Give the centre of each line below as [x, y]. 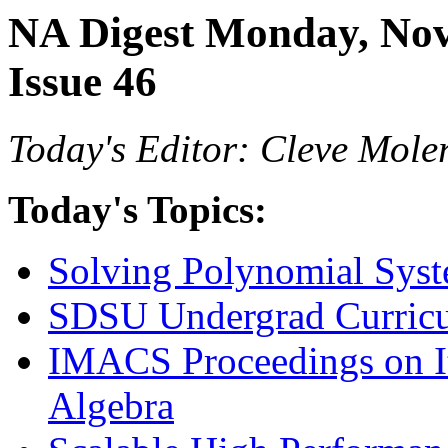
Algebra [111, 405]
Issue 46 [82, 81]
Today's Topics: [137, 209]
